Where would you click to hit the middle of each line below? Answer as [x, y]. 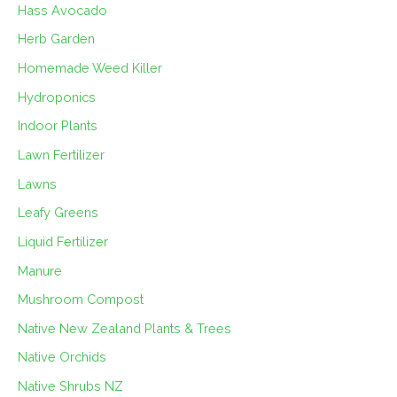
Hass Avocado [62, 10]
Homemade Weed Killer [90, 68]
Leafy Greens [58, 213]
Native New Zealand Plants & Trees [125, 328]
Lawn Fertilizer [61, 155]
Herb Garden [56, 39]
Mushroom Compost [81, 300]
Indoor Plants [58, 126]
